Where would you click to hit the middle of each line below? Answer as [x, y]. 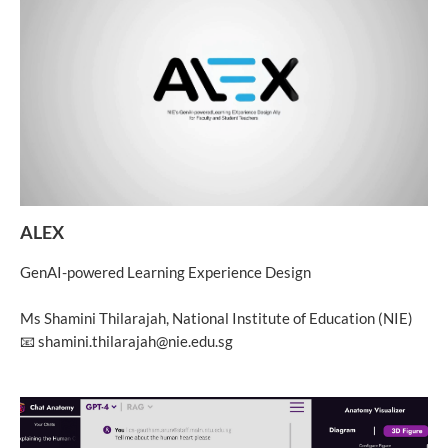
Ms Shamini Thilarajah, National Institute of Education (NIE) [216, 318]
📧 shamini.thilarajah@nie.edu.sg [126, 341]
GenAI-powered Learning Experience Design [165, 272]
